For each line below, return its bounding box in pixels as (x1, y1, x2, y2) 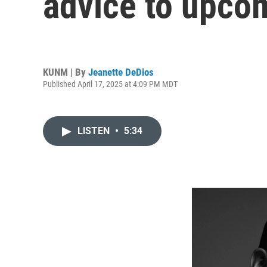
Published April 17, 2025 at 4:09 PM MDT (43, 79, 178, 89)
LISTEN (77, 125, 112, 136)
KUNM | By (43, 66, 88, 78)
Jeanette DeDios (88, 66, 154, 78)
